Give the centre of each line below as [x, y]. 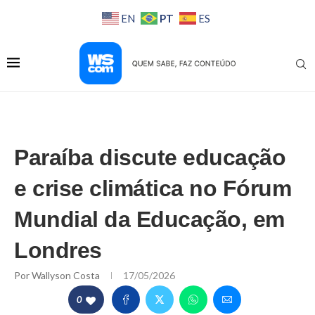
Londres [58, 251]
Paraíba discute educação [150, 158]
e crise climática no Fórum [153, 189]
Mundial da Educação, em [149, 220]
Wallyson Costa [67, 276]
